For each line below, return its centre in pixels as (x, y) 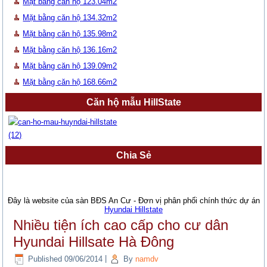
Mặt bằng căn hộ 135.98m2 (70, 34)
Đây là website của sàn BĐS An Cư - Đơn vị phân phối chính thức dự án (133, 201)
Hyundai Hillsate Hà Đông (94, 242)
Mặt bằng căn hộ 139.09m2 (70, 66)
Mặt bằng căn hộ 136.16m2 (70, 50)
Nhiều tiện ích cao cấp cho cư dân (121, 225)
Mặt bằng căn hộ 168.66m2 (70, 82)
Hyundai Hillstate (133, 210)
